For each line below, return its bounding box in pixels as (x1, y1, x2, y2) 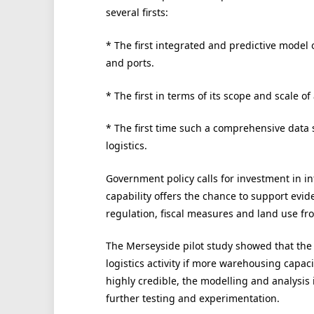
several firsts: (105, 6, 168, 20)
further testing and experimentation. (105, 292, 280, 306)
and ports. (105, 56, 154, 69)
